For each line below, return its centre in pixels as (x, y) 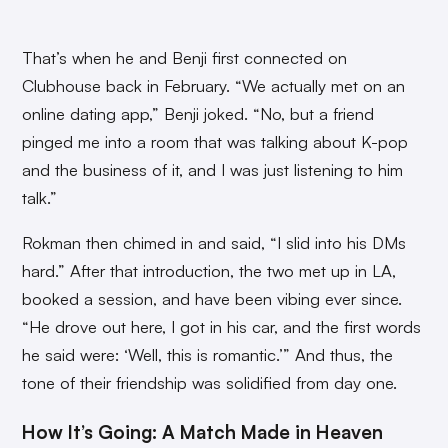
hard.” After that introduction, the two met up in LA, (209, 270)
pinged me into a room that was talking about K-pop (215, 141)
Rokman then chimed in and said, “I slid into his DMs (214, 242)
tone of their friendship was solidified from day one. (210, 382)
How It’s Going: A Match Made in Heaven (203, 432)
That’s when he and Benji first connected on (185, 57)
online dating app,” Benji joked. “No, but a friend (198, 113)
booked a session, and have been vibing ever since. (212, 298)
